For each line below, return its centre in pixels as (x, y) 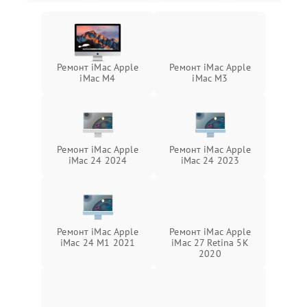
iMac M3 (210, 78)
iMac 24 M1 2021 (98, 243)
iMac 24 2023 (210, 160)
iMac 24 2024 (98, 160)
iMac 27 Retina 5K (210, 243)
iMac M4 (98, 78)
